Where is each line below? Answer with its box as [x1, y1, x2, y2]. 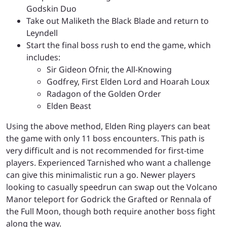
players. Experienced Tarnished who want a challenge [6, 157, 211, 168]
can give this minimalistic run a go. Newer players [6, 169, 196, 180]
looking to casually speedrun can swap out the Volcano [6, 181, 217, 193]
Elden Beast [47, 100, 91, 111]
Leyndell [26, 27, 58, 39]
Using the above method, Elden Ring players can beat [6, 120, 210, 132]
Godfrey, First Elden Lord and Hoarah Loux [47, 75, 209, 87]
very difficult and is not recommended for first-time [6, 144, 204, 156]
